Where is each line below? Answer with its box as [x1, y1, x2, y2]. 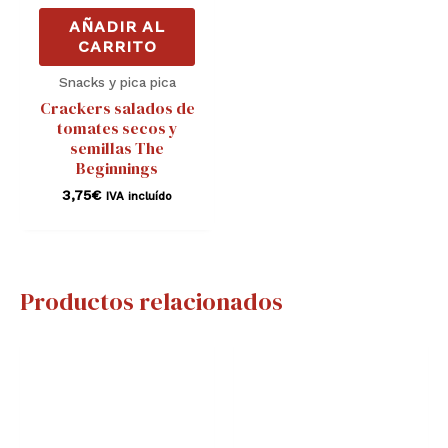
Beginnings [76, 157, 158, 180]
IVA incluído [106, 189, 172, 204]
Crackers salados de [39, 97, 195, 120]
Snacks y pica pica [58, 74, 176, 91]
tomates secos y [56, 117, 178, 140]
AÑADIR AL [69, 17, 165, 37]
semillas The [70, 137, 164, 160]
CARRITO [77, 37, 157, 57]
